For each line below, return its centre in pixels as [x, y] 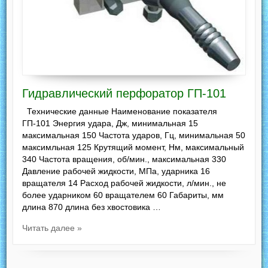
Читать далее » [52, 228]
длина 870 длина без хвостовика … [92, 207]
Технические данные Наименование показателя [120, 112]
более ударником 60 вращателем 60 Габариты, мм [123, 195]
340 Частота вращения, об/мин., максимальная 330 [124, 159]
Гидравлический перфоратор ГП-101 [124, 94]
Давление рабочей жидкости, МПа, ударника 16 [116, 171]
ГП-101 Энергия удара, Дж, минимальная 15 [110, 124]
